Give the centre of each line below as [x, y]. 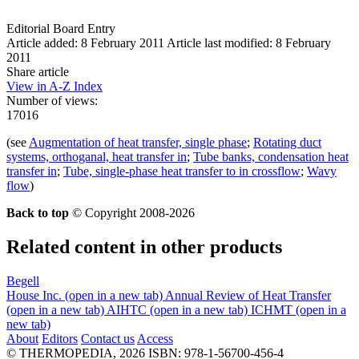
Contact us [108, 338]
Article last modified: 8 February [249, 42]
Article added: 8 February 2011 [85, 42]
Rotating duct [287, 142]
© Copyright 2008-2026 [133, 212]
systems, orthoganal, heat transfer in [97, 156]
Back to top [38, 212]
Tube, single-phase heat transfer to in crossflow [182, 171]
